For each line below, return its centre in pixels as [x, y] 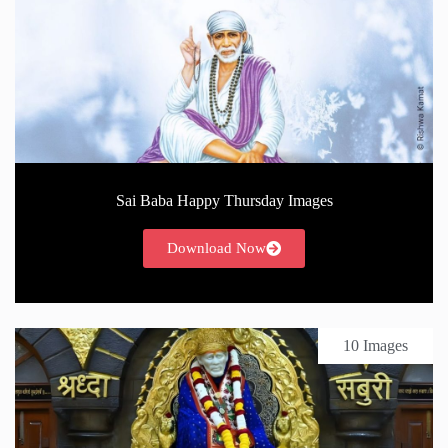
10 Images [375, 345]
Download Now [216, 247]
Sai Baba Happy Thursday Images [224, 200]
